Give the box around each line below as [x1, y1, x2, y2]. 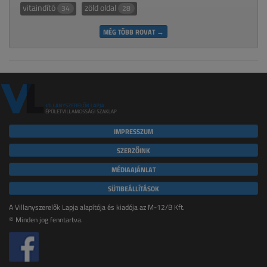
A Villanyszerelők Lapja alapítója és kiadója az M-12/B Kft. [9, 201, 185, 212]
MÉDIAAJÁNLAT [111, 163, 156, 175]
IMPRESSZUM [114, 125, 153, 136]
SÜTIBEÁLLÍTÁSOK [108, 182, 159, 194]
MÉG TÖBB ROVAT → [103, 26, 164, 38]
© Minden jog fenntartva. [9, 214, 83, 225]
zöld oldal [84, 2, 118, 14]
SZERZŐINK [117, 144, 150, 156]
